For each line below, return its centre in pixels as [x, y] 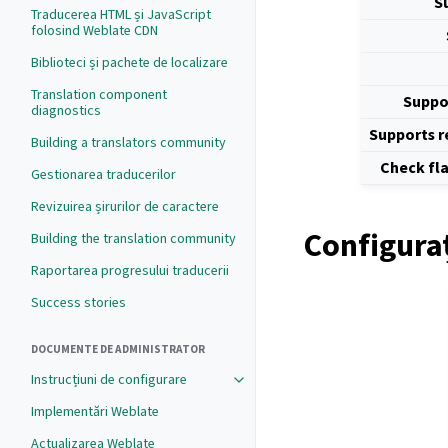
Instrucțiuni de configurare [109, 379]
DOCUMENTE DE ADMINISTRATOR [118, 349]
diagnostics [66, 110]
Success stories [78, 302]
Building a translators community [128, 142]
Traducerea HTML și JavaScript [121, 14]
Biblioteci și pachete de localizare [129, 62]
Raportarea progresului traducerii [130, 270]
